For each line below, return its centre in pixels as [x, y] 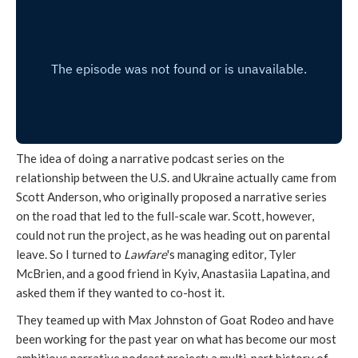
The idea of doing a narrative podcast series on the [150, 159]
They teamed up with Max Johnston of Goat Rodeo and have [175, 320]
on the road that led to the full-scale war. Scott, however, [165, 216]
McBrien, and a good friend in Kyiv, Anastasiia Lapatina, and [173, 274]
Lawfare [145, 255]
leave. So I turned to [70, 255]
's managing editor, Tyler [232, 255]
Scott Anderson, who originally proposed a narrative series [171, 197]
